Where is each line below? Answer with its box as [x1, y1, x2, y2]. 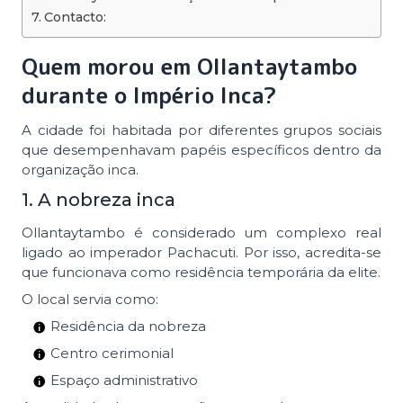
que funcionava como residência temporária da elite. [22, 263, 381, 281]
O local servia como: [22, 290, 158, 308]
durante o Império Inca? [22, 79, 276, 111]
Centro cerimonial [50, 344, 174, 362]
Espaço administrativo [50, 371, 198, 389]
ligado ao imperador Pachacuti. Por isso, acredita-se [22, 243, 381, 261]
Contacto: [43, 8, 106, 25]
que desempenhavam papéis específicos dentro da [22, 140, 381, 158]
